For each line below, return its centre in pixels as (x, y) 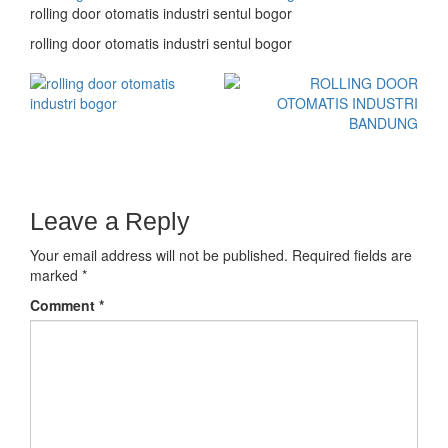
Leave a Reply (110, 220)
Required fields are (352, 254)
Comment (64, 304)
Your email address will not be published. (159, 254)
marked (56, 274)
